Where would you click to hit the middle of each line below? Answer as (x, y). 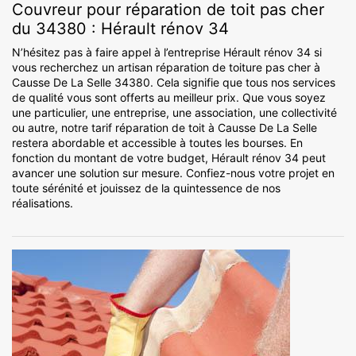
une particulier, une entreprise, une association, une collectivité (174, 113)
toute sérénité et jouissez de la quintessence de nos (146, 188)
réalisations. (43, 203)
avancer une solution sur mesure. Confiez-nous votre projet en (173, 173)
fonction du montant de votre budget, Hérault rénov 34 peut (169, 158)
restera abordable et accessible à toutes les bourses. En (157, 143)
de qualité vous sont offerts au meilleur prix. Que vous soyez (169, 98)
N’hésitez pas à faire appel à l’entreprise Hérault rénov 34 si (167, 52)
